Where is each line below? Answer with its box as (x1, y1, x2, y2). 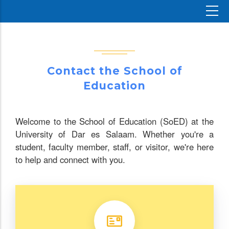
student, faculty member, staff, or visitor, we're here (15, 140, 214, 153)
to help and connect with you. (15, 153, 125, 166)
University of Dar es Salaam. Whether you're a (15, 127, 214, 140)
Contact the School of (47, 64, 182, 77)
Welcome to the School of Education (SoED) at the (15, 114, 214, 127)
